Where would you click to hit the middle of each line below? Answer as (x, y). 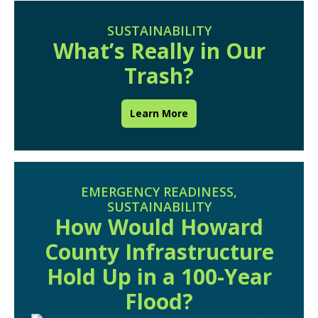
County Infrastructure (159, 252)
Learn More (159, 113)
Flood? (159, 301)
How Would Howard (159, 227)
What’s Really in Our (159, 51)
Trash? (159, 76)
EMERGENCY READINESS (157, 192)
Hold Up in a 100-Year (159, 276)
